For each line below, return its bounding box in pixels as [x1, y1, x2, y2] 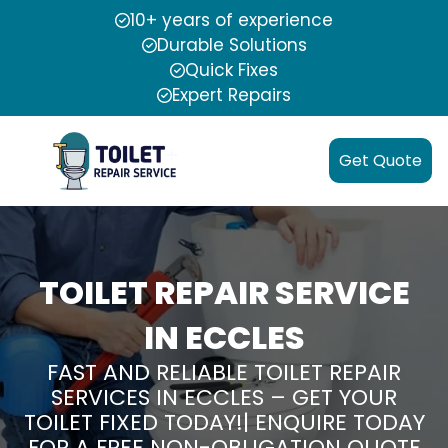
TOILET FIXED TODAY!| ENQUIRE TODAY [23, 406, 425, 438]
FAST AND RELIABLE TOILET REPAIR [47, 356, 401, 388]
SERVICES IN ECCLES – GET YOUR [51, 381, 397, 413]
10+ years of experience [130, 8, 333, 32]
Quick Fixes [185, 58, 278, 82]
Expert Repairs [172, 83, 291, 107]
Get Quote [339, 149, 422, 173]
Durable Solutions [156, 33, 307, 57]
